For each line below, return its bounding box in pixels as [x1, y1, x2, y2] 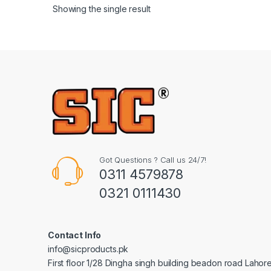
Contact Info [48, 229, 102, 240]
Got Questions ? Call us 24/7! [99, 154, 206, 165]
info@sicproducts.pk [48, 243, 129, 254]
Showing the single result [53, 3, 151, 14]
